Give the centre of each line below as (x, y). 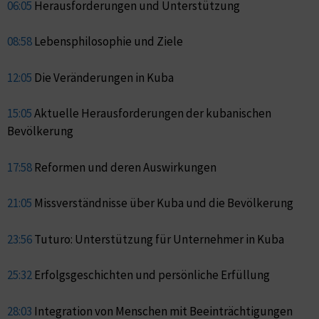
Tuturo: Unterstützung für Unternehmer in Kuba (158, 239)
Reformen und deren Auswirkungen (124, 167)
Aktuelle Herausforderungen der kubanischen (152, 114)
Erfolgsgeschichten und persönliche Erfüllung (151, 275)
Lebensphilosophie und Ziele (108, 42)
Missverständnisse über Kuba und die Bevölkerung (163, 203)
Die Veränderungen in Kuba (103, 77)
